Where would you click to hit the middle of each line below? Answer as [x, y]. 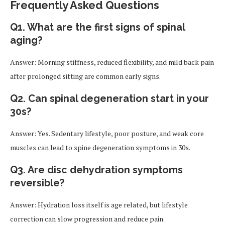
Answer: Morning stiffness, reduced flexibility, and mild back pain [112, 62]
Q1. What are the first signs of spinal [97, 27]
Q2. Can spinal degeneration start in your [109, 98]
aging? [26, 40]
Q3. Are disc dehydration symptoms [96, 170]
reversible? [37, 183]
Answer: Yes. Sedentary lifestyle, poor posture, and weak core [107, 133]
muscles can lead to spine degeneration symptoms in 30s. [100, 147]
